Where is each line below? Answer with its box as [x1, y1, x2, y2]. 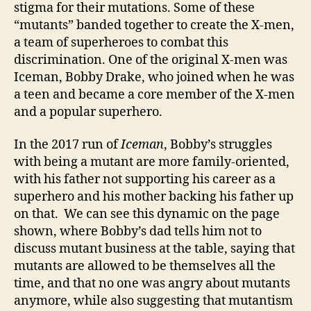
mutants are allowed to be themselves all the [14, 258, 276, 275]
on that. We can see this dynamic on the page [14, 206, 280, 223]
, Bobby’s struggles [164, 137, 272, 153]
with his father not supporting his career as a [14, 171, 276, 188]
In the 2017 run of [14, 137, 121, 153]
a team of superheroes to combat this [14, 34, 228, 51]
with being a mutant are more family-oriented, [14, 154, 289, 171]
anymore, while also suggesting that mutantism [14, 293, 293, 310]
